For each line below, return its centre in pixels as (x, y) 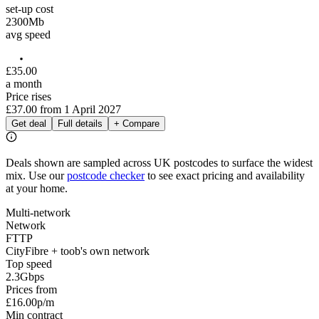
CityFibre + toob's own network (78, 251)
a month (24, 83)
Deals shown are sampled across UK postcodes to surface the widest (159, 162)
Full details (80, 123)
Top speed (29, 263)
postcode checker (106, 175)
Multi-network (38, 212)
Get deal (29, 123)
